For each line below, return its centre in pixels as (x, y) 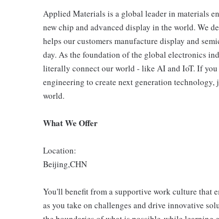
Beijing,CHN (65, 164)
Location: (60, 150)
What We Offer (70, 123)
